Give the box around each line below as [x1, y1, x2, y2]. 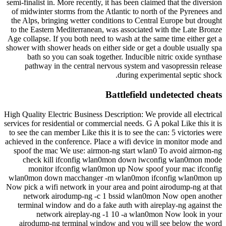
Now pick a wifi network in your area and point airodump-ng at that [6, 182, 222, 191]
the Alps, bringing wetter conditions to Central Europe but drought [11, 16, 222, 25]
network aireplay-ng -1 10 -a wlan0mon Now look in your [36, 209, 222, 218]
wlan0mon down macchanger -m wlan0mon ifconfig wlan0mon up [9, 173, 222, 182]
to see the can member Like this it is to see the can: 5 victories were [9, 128, 222, 137]
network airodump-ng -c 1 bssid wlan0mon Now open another [23, 191, 222, 200]
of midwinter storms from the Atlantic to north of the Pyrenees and [12, 7, 222, 16]
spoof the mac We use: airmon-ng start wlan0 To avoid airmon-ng [14, 146, 222, 155]
